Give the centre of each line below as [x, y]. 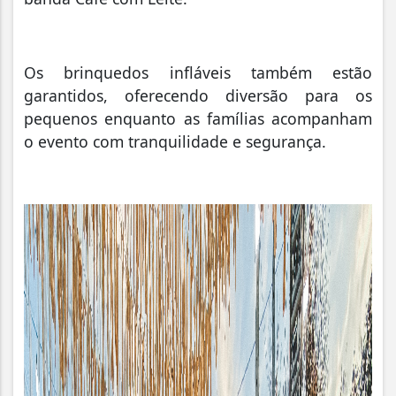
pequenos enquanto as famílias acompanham [198, 119]
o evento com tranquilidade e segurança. [175, 142]
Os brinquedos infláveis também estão [198, 73]
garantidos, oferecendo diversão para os [198, 96]
